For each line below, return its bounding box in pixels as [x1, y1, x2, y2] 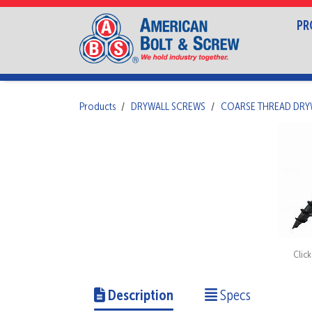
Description [104, 289, 173, 304]
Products [79, 102, 116, 113]
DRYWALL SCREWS [131, 102, 205, 113]
